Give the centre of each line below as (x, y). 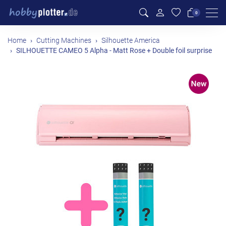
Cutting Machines (64, 40)
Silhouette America (131, 40)
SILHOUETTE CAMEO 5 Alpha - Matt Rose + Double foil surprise (114, 51)
